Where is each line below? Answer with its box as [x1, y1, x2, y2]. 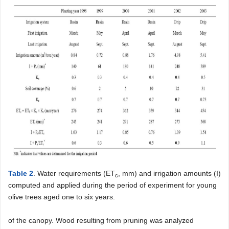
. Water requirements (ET [33, 169, 115, 177]
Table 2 [8, 169, 33, 177]
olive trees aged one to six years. [8, 193, 115, 201]
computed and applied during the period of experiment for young [8, 181, 217, 189]
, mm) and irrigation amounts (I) [118, 169, 221, 177]
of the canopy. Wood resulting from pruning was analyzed [8, 216, 194, 224]
